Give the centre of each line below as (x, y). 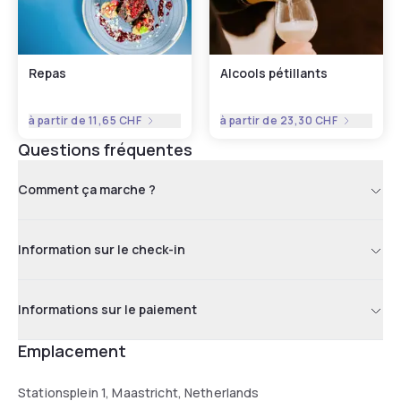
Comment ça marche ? (87, 189)
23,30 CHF (309, 120)
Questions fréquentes (105, 149)
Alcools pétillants (274, 73)
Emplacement (72, 350)
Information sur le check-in (102, 249)
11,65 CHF (115, 120)
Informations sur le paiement (107, 309)
